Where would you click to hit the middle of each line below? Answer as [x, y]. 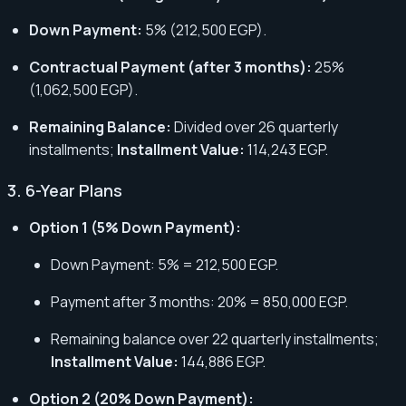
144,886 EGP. [222, 361]
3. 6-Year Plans [65, 190]
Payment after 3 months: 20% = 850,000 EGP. [199, 301]
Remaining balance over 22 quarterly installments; [215, 338]
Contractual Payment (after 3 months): [170, 67]
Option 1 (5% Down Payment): [135, 227]
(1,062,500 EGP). [83, 89]
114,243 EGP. [286, 149]
